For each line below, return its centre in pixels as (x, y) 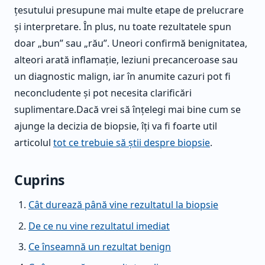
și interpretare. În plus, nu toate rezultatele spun (123, 27)
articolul (34, 143)
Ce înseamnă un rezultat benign (100, 246)
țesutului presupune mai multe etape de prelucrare (129, 10)
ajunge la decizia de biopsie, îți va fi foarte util (116, 126)
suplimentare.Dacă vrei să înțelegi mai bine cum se (127, 109)
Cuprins (39, 180)
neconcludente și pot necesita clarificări (103, 93)
